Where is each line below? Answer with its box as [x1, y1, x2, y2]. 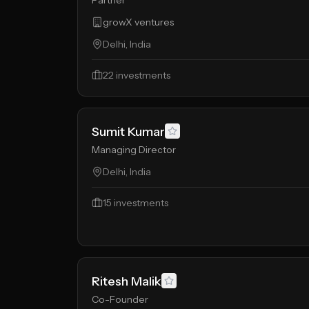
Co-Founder [92, 293, 148, 306]
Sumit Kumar [92, 124, 165, 139]
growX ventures [103, 16, 174, 28]
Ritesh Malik [92, 274, 161, 289]
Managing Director [92, 143, 176, 156]
